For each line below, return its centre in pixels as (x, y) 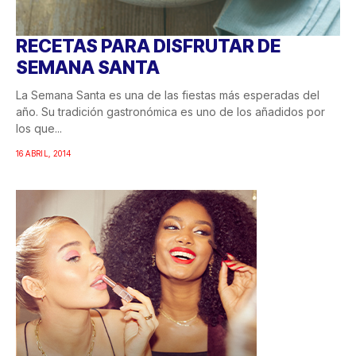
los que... (39, 129)
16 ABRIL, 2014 (44, 154)
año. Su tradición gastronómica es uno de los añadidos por (170, 112)
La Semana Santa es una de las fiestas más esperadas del (168, 95)
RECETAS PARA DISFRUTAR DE (148, 46)
